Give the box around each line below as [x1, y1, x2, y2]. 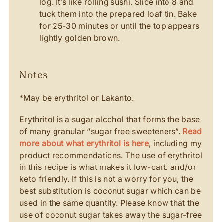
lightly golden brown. [39, 33, 120, 43]
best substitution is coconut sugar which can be [19, 186, 201, 196]
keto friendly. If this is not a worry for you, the [19, 174, 194, 184]
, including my [148, 138, 202, 148]
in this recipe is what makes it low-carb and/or [19, 162, 197, 172]
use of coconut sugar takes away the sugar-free [19, 210, 202, 220]
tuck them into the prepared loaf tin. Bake [39, 9, 197, 19]
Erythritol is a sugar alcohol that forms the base [19, 114, 200, 124]
